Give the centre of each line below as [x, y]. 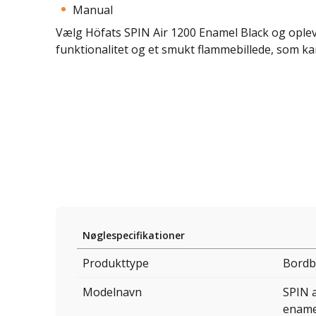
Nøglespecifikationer [134, 236]
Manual [93, 10]
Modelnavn [112, 292]
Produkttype [116, 263]
